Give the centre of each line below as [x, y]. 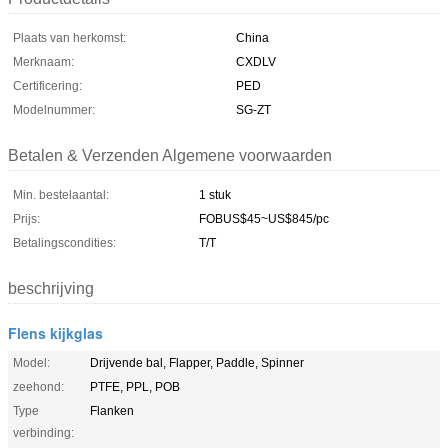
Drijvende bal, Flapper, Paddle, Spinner [197, 362]
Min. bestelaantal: [61, 194]
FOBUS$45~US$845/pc [264, 218]
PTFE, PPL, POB [135, 386]
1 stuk [215, 194]
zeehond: [38, 386]
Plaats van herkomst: [69, 37]
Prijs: [26, 218]
